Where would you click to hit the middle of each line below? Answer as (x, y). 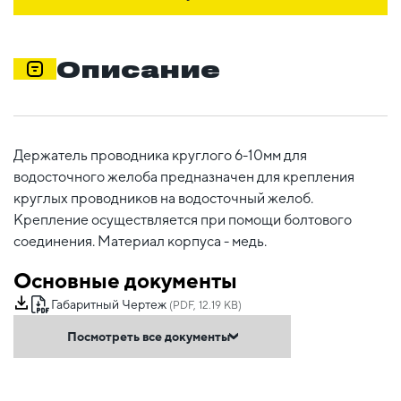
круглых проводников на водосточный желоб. (163, 198)
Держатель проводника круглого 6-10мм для (160, 155)
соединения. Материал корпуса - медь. (140, 241)
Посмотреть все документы (149, 336)
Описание (138, 68)
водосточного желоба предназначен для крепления (184, 176)
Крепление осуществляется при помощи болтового (183, 219)
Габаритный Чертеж (109, 304)
